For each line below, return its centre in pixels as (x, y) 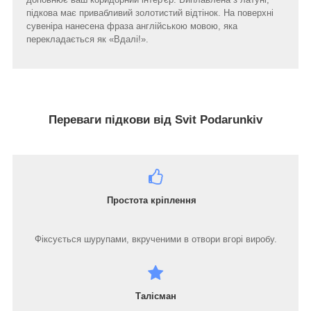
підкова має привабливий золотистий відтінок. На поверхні (150, 12)
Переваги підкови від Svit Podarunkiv (155, 119)
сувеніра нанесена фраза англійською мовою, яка (132, 26)
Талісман (155, 296)
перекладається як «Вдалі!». (87, 39)
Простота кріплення (111, 201)
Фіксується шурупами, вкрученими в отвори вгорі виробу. (155, 239)
